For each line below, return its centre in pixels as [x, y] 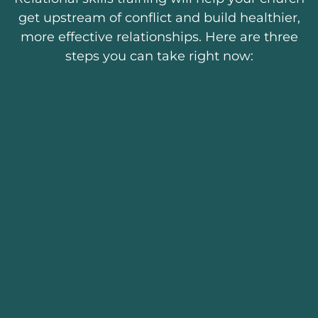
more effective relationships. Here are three [159, 37]
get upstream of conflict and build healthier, [159, 17]
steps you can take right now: [159, 56]
